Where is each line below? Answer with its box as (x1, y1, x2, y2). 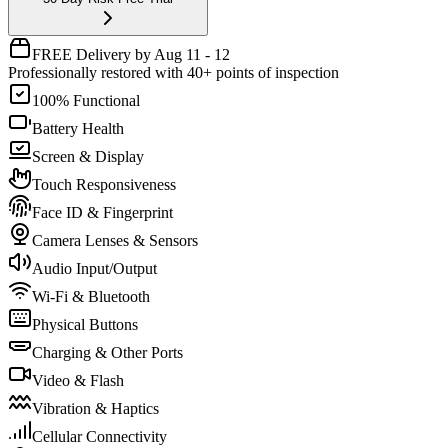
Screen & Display (32, 147, 144, 165)
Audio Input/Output (32, 259, 157, 277)
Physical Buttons (32, 315, 138, 333)
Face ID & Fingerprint (32, 203, 173, 221)
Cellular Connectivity (32, 427, 167, 445)
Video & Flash (32, 371, 124, 389)
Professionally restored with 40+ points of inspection (8, 63, 339, 81)
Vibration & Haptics (32, 399, 159, 417)
